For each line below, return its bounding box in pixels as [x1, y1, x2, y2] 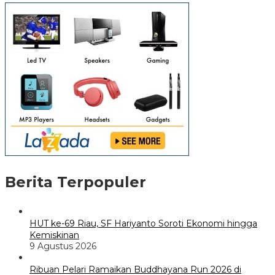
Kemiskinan [29, 230, 79, 241]
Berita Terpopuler [5, 173, 146, 192]
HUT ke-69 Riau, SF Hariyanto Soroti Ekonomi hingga [29, 218, 257, 230]
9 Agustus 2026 [29, 241, 96, 252]
